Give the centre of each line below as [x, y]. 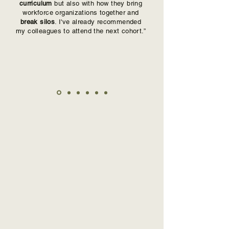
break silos [38, 22]
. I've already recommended [98, 22]
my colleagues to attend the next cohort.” [81, 31]
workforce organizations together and [81, 13]
